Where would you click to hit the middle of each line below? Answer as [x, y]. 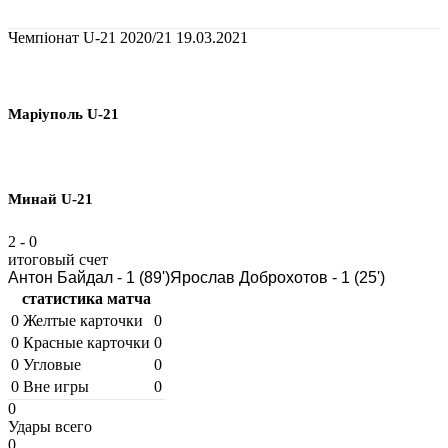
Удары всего [50, 426]
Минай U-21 [50, 198]
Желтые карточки [83, 320]
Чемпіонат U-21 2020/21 [92, 37]
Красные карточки [86, 342]
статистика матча [86, 298]
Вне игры [56, 386]
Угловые [52, 364]
